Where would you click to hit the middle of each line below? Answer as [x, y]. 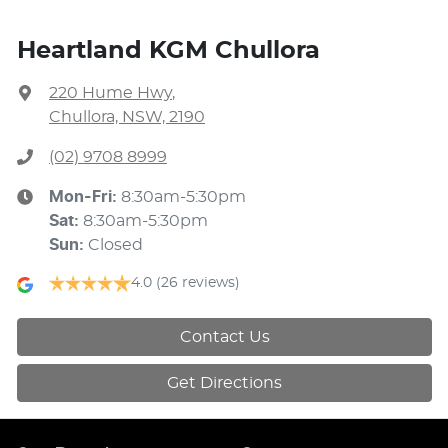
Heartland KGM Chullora [168, 50]
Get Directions [224, 382]
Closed [115, 244]
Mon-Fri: [85, 196]
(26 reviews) [198, 282]
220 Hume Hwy [110, 92]
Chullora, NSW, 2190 [127, 116]
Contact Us [224, 336]
